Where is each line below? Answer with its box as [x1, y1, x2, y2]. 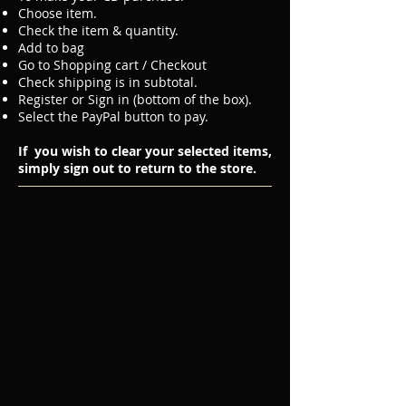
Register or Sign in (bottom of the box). [18, 91, 252, 108]
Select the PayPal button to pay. [18, 108, 208, 125]
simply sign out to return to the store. [18, 159, 256, 177]
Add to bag [18, 39, 84, 56]
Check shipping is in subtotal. [18, 73, 198, 91]
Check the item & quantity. [18, 22, 179, 39]
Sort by [18, 207, 48, 217]
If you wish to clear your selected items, [18, 142, 272, 159]
